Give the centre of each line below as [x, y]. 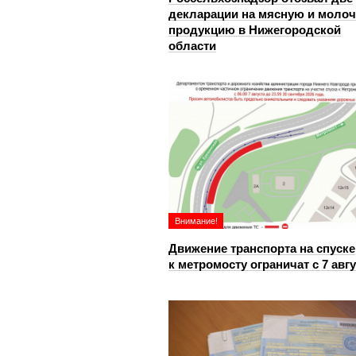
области [192, 46]
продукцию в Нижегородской [255, 30]
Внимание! [196, 221]
